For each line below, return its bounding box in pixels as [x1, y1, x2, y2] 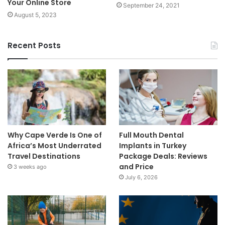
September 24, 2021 [123, 2, 180, 9]
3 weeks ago [14, 163, 47, 170]
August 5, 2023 [14, 11, 57, 19]
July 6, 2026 [125, 173, 158, 181]
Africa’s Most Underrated [8, 140, 101, 151]
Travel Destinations [8, 151, 80, 161]
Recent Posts [8, 40, 61, 51]
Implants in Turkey [119, 140, 186, 151]
